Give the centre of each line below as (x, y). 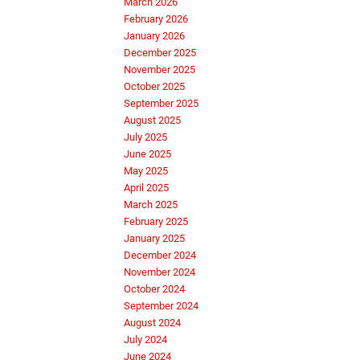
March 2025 (151, 204)
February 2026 (156, 18)
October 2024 (154, 288)
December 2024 (160, 255)
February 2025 (156, 221)
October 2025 (154, 86)
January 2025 (154, 238)
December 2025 (160, 52)
